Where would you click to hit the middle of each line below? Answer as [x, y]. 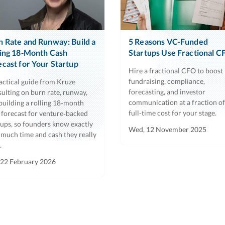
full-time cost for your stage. [173, 113]
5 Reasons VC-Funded [168, 41]
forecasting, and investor [167, 91]
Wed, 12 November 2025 [167, 129]
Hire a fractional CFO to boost [176, 70]
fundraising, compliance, [167, 81]
